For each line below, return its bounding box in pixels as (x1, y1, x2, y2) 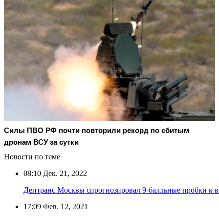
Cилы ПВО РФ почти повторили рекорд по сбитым (4, 126, 189, 134)
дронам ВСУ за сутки (4, 137, 79, 146)
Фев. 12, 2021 (41, 202, 88, 211)
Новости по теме (4, 152, 60, 161)
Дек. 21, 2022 (41, 169, 87, 177)
